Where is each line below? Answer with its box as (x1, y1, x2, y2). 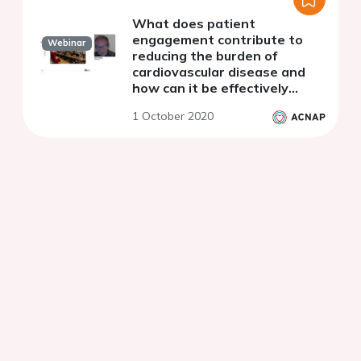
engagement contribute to (132, 31, 303, 48)
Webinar (48, 37, 86, 49)
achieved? (132, 95, 196, 112)
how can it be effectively (132, 79, 288, 96)
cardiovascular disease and (132, 63, 305, 80)
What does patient (132, 15, 255, 31)
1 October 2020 (132, 108, 214, 123)
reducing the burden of (132, 47, 277, 64)
